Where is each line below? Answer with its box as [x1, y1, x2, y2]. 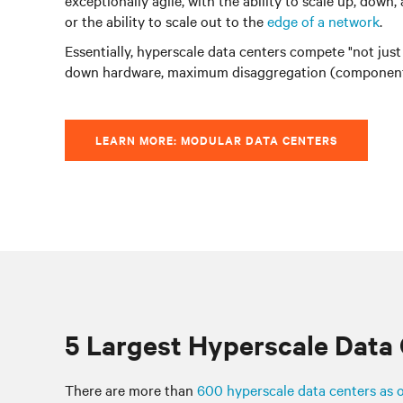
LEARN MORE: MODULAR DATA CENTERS [95, 131, 337, 148]
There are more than [65, 380, 197, 399]
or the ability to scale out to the [65, 11, 267, 31]
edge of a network [267, 11, 380, 31]
